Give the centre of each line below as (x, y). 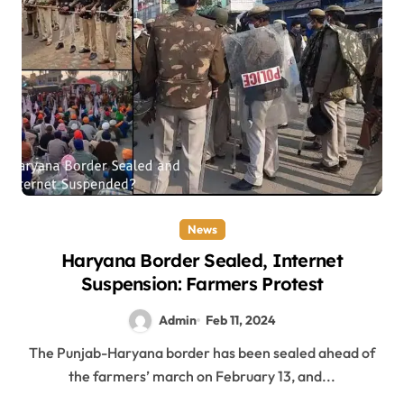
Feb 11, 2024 (241, 320)
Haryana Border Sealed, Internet (202, 260)
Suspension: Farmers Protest (202, 283)
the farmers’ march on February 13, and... (202, 376)
